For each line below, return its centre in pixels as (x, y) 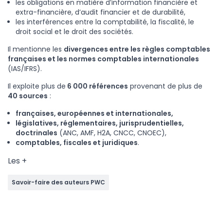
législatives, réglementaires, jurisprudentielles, (100, 123)
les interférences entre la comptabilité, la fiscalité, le (105, 22)
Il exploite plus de (37, 86)
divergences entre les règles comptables (137, 49)
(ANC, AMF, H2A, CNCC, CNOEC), (112, 133)
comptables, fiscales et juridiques (77, 143)
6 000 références (97, 86)
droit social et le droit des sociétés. (74, 32)
